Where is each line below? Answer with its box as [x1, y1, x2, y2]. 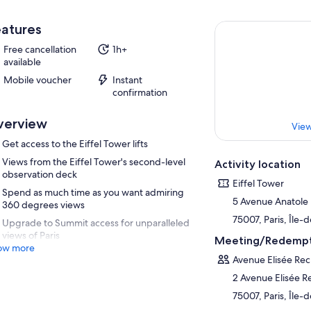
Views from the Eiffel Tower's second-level [1, 155, 185, 168]
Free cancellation [3, 43, 76, 56]
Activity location [215, 158, 301, 171]
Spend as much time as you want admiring [1, 186, 184, 199]
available [3, 56, 41, 68]
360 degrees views [1, 199, 85, 211]
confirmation [112, 86, 167, 99]
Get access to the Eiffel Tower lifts [1, 137, 148, 150]
